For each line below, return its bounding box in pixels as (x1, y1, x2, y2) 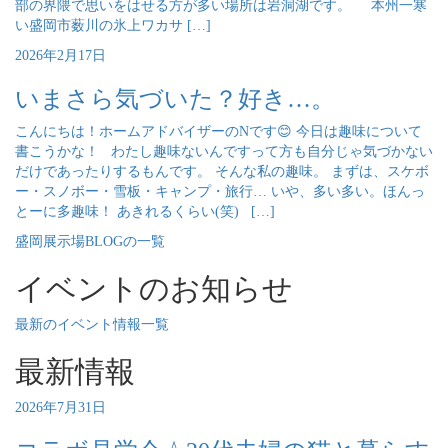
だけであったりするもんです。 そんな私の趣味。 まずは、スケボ (15, 163, 429, 179)
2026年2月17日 (15, 47, 106, 63)
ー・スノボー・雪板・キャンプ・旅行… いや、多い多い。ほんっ (15, 183, 425, 199)
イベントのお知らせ (15, 271, 293, 305)
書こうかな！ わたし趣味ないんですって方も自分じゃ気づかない (15, 143, 433, 159)
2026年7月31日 (15, 399, 106, 415)
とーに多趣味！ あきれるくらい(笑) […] (15, 203, 275, 219)
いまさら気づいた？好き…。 (15, 85, 335, 112)
